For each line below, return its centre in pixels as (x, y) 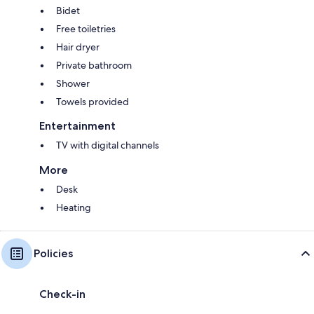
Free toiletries (86, 28)
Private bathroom (94, 65)
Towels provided (93, 101)
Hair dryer (78, 47)
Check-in (62, 294)
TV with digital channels (108, 145)
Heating (74, 207)
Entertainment (77, 125)
